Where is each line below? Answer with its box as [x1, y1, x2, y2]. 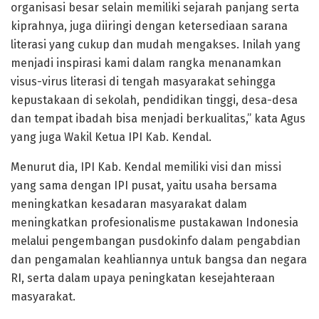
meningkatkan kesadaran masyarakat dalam [11, 197, 247, 211]
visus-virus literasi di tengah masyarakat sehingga [11, 75, 278, 89]
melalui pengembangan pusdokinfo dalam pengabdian [11, 234, 300, 249]
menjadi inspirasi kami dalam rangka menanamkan [11, 56, 281, 70]
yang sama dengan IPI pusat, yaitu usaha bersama [11, 179, 277, 193]
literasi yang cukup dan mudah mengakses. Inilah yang [11, 38, 300, 52]
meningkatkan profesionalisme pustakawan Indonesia [11, 216, 298, 230]
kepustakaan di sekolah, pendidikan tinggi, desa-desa [11, 93, 298, 108]
